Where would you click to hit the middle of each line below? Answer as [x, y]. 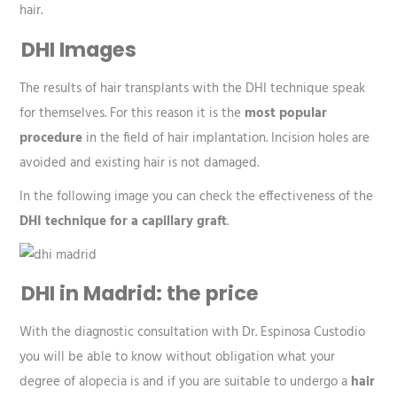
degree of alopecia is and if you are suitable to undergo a [186, 381]
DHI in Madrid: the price [140, 293]
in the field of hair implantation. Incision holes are [226, 138]
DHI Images [79, 49]
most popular [286, 113]
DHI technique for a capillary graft [124, 221]
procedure [51, 138]
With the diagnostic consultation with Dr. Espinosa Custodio [193, 332]
